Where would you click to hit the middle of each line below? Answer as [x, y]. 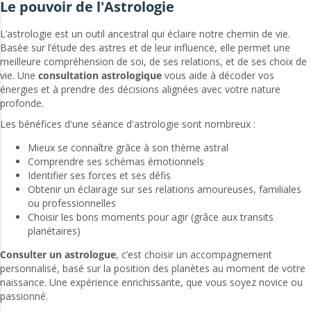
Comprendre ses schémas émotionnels [116, 162]
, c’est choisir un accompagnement [194, 255]
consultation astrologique [100, 76]
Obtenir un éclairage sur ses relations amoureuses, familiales [165, 190]
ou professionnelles [72, 203]
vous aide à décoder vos [218, 76]
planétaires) [54, 231]
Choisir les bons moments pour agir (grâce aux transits [151, 217]
